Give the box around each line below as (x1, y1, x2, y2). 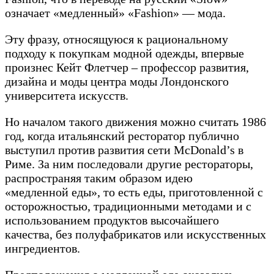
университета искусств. (5, 88, 128, 102)
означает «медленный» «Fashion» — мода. (5, 6, 226, 20)
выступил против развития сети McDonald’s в (5, 143, 243, 157)
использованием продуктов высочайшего (5, 213, 219, 227)
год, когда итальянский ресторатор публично (5, 128, 239, 143)
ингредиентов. (5, 241, 80, 255)
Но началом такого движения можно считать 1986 (5, 114, 266, 128)
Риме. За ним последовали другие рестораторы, (5, 157, 253, 171)
